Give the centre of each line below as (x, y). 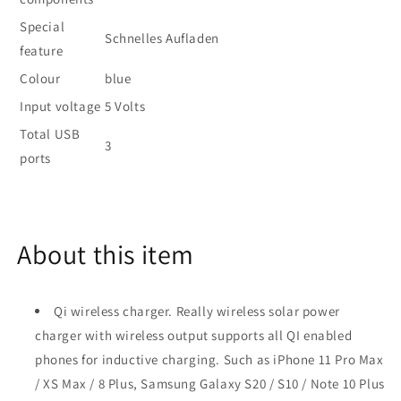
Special (43, 26)
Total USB (50, 134)
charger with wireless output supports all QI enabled (194, 335)
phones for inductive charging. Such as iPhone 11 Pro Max (209, 359)
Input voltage (60, 106)
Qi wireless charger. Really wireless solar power (197, 311)
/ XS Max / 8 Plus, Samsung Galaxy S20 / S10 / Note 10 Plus (210, 384)
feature (42, 51)
